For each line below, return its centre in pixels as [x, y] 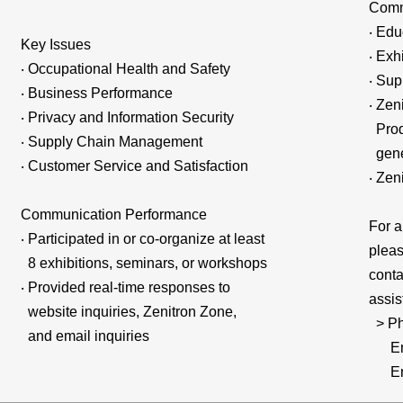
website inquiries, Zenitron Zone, [129, 311]
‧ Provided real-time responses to [126, 287]
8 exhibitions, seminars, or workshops [144, 263]
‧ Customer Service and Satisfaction [135, 166]
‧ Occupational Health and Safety [126, 68]
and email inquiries [85, 336]
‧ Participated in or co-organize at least [143, 238]
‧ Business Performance [97, 93]
